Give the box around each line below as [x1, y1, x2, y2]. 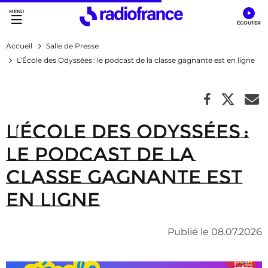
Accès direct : [6, 6, 69, 17]
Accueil [6, 41, 32, 50]
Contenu [96, 17, 139, 29]
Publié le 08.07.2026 [167, 226, 262, 237]
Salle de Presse [46, 41, 99, 50]
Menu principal [12, 17, 84, 29]
